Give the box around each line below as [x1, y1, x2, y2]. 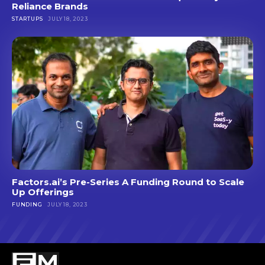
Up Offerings [12, 186, 74, 198]
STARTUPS [12, 15, 43, 22]
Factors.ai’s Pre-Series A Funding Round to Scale [12, 176, 244, 188]
